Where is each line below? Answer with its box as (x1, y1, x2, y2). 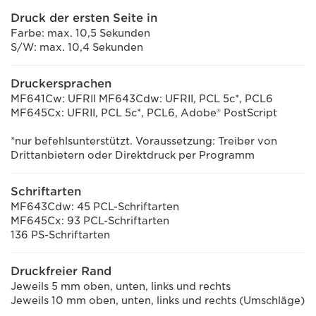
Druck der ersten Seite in (11, 11, 157, 25)
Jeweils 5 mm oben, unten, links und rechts (11, 281, 231, 292)
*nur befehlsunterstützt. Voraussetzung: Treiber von (11, 135, 277, 147)
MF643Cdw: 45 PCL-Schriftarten (11, 201, 179, 212)
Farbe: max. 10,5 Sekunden (11, 28, 150, 39)
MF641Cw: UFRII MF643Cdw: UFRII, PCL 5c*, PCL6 (11, 93, 273, 104)
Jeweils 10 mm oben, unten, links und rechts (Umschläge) (11, 295, 305, 306)
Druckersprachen (11, 77, 111, 90)
